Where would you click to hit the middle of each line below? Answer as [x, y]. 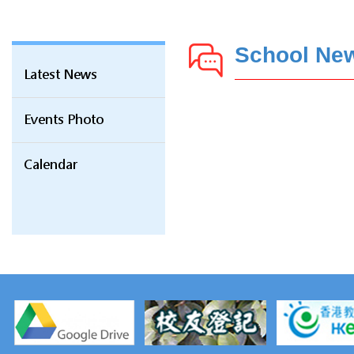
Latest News [60, 75]
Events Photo [64, 120]
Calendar [51, 165]
